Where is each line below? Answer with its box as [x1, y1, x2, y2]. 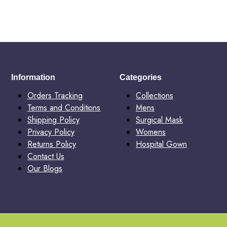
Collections [136, 90, 173, 101]
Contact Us [27, 150, 64, 162]
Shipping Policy [27, 114, 80, 126]
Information [11, 73, 55, 82]
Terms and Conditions [27, 102, 101, 113]
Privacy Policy [27, 126, 74, 138]
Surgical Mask [136, 114, 183, 126]
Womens [136, 126, 166, 138]
